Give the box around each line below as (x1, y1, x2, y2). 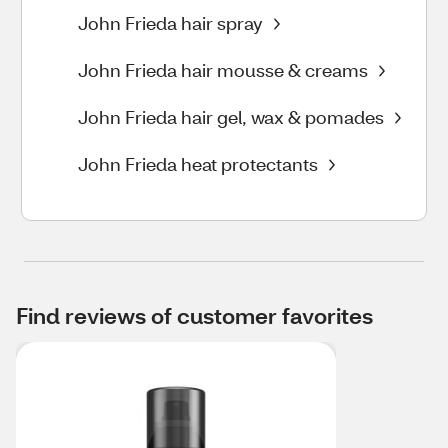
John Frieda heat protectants (78, 152, 318, 176)
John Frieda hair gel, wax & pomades (78, 105, 384, 129)
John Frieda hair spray (78, 11, 263, 35)
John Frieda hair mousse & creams (78, 58, 368, 82)
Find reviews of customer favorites (16, 301, 373, 330)
